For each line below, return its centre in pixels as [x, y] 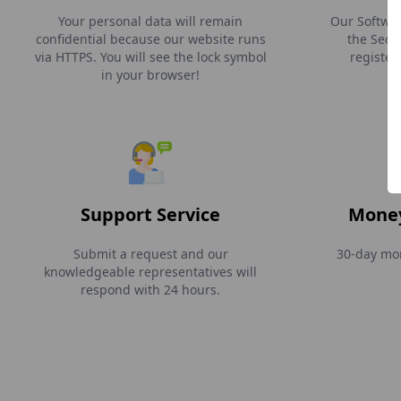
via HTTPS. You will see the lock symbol [150, 57]
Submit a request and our [150, 254]
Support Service [150, 214]
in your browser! [150, 75]
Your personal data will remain [150, 21]
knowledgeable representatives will [150, 272]
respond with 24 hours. [150, 290]
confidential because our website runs [150, 39]
